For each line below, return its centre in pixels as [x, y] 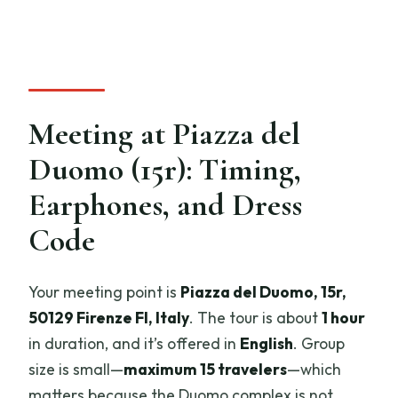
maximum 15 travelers [206, 369]
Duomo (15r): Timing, [165, 169]
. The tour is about [256, 317]
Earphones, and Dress [166, 204]
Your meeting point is [105, 291]
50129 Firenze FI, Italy [109, 317]
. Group [319, 343]
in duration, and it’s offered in [135, 343]
